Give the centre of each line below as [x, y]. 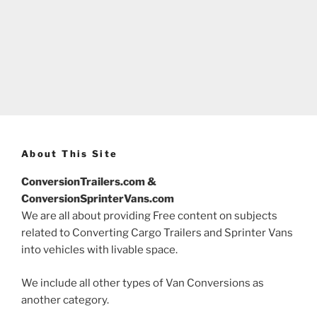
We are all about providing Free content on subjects [149, 216]
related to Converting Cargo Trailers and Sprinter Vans [157, 233]
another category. [65, 300]
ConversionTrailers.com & [89, 182]
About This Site [70, 153]
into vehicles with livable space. [99, 250]
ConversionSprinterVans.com [98, 199]
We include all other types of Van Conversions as [143, 283]
